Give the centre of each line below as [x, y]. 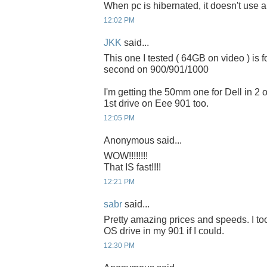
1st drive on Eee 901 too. [156, 103]
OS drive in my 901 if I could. [164, 231]
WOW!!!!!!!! [126, 156]
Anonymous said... [143, 141]
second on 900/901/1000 [156, 69]
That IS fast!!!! [132, 167]
